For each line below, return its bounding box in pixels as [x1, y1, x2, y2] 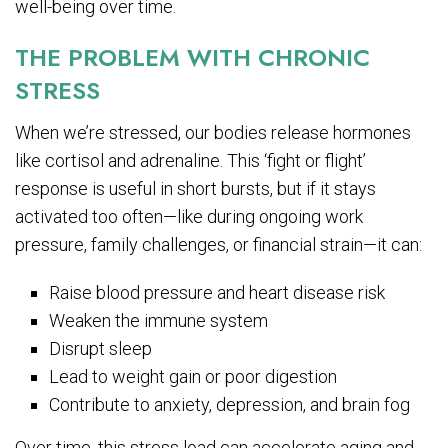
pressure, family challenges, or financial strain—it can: [15, 233, 422, 255]
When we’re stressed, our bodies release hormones [15, 121, 411, 143]
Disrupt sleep [49, 337, 153, 359]
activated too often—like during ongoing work [15, 205, 363, 227]
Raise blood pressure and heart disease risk [49, 281, 386, 303]
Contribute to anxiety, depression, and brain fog [49, 393, 411, 415]
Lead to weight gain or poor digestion [49, 365, 338, 387]
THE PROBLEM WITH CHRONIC [15, 39, 370, 75]
